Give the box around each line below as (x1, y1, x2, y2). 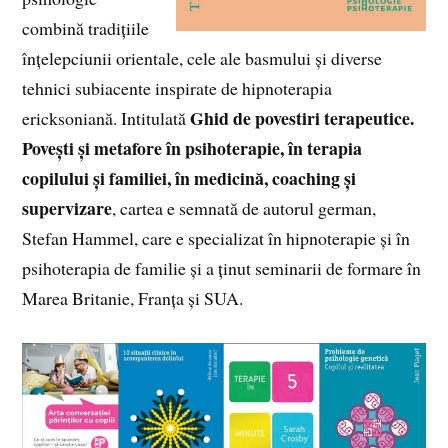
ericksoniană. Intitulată (22, 105, 191, 130)
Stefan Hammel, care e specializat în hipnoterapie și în (22, 225, 411, 250)
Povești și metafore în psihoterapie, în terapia (22, 134, 363, 161)
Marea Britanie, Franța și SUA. (22, 285, 244, 310)
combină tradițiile (22, 15, 150, 40)
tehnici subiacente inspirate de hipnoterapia (22, 75, 333, 100)
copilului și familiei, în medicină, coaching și (22, 164, 357, 191)
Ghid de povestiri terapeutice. (190, 104, 415, 131)
